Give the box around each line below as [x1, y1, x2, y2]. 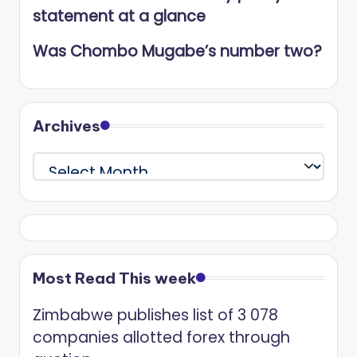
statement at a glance [33, 6, 206, 28]
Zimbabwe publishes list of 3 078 [33, 304, 278, 326]
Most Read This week [33, 268, 196, 288]
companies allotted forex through [33, 326, 290, 348]
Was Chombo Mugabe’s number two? [33, 41, 322, 63]
